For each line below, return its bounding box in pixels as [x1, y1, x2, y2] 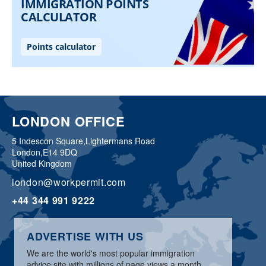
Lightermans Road [85, 135, 155, 147]
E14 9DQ [43, 146, 77, 159]
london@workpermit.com [12, 175, 126, 189]
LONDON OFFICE [12, 112, 125, 131]
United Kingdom [12, 157, 72, 170]
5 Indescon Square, [12, 135, 85, 147]
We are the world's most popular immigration [27, 247, 195, 259]
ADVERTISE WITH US [27, 229, 144, 245]
